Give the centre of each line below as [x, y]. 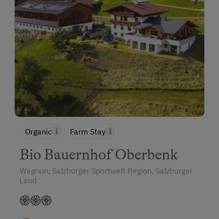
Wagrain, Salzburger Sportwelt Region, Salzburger [106, 171]
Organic [38, 132]
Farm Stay [88, 132]
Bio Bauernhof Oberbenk [99, 155]
